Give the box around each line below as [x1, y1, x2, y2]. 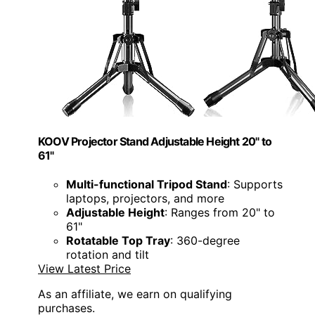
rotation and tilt [66, 247, 149, 262]
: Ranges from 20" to [165, 205, 275, 220]
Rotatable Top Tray [66, 233, 170, 248]
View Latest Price [38, 262, 131, 276]
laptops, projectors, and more [66, 191, 224, 206]
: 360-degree [170, 233, 240, 248]
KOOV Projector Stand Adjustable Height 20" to [38, 134, 272, 148]
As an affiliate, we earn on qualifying [38, 287, 232, 302]
